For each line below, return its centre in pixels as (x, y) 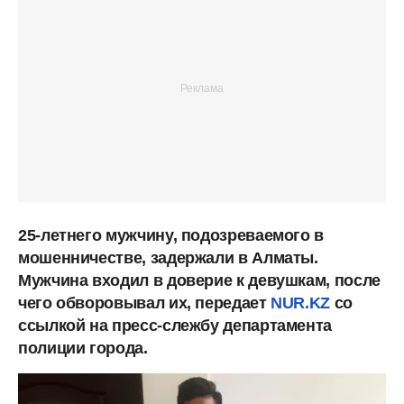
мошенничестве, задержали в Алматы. (168, 257)
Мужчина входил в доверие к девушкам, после (199, 280)
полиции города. (83, 348)
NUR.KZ (303, 303)
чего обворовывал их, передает (145, 303)
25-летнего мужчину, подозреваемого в (171, 235)
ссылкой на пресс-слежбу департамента (175, 325)
